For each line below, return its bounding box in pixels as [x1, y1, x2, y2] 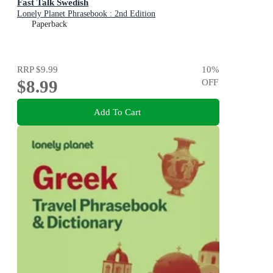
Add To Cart [93, 107, 141, 118]
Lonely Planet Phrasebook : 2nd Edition [17, 9, 155, 18]
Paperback [32, 19, 67, 29]
